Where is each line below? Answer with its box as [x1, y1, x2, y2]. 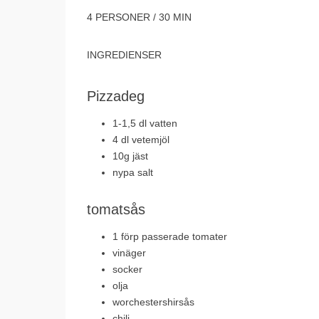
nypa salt [113, 167, 153, 178]
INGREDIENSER [87, 49, 162, 61]
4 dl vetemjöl [113, 134, 169, 145]
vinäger [113, 247, 146, 258]
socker [113, 263, 142, 275]
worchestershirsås [113, 296, 194, 308]
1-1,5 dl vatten [113, 117, 177, 129]
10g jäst [113, 150, 148, 162]
